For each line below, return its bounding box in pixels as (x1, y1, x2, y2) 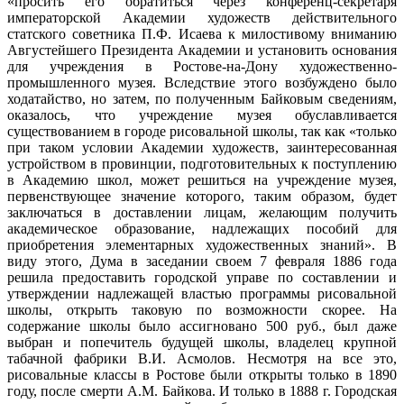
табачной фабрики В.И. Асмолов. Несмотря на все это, (7, 350, 397, 366)
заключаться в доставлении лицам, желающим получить (7, 204, 397, 220)
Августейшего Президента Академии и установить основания (7, 41, 397, 58)
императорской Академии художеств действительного (7, 9, 397, 25)
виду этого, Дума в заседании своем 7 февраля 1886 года (7, 252, 397, 269)
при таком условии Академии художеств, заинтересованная (7, 139, 397, 155)
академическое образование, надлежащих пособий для (7, 220, 397, 236)
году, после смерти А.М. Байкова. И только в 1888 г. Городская (7, 382, 397, 399)
